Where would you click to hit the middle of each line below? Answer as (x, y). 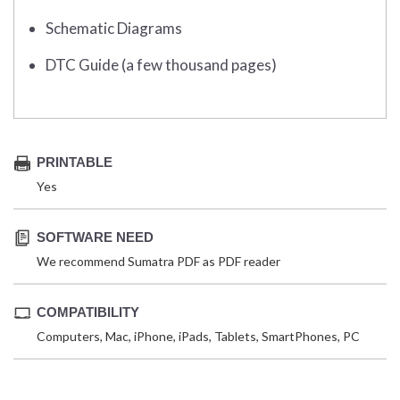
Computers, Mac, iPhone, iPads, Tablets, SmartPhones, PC (198, 337)
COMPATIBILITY (88, 312)
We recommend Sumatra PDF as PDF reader (158, 262)
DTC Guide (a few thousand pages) (161, 65)
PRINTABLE (75, 162)
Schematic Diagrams (114, 29)
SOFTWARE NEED (95, 237)
